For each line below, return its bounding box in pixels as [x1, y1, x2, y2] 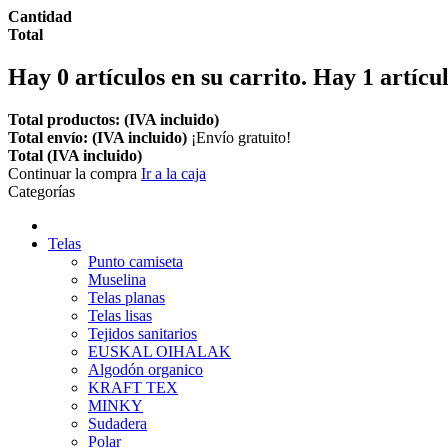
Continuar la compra [8, 165, 141, 182]
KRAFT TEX [88, 379, 178, 396]
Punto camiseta [88, 253, 183, 270]
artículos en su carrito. [69, 64, 313, 91]
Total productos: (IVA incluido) [8, 111, 219, 128]
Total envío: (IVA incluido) [8, 129, 191, 146]
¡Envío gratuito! [191, 129, 291, 146]
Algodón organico [88, 361, 203, 378]
